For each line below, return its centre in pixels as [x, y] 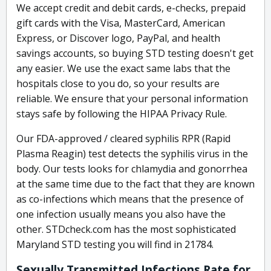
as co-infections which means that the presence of [130, 199]
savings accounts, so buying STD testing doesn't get [135, 54]
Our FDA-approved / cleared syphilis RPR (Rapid [123, 139]
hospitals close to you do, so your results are [118, 84]
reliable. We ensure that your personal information [132, 99]
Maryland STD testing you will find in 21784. [115, 245]
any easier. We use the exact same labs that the [123, 69]
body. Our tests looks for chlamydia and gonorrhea [132, 169]
